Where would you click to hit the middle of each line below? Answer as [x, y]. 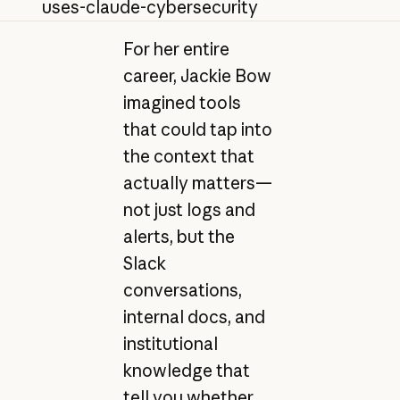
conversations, [182, 291]
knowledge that [186, 371]
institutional [170, 344]
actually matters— [197, 183]
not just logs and [189, 210]
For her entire [176, 50]
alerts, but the [179, 237]
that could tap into [197, 130]
